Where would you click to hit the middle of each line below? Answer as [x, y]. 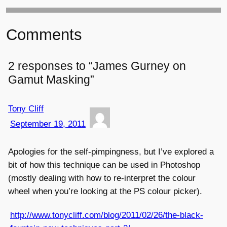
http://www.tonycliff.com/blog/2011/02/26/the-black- [107, 215]
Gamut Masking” [51, 80]
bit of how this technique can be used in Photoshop [104, 165]
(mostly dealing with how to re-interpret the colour [102, 178]
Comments [44, 35]
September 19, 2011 [48, 124]
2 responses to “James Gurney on [97, 66]
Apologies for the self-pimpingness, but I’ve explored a [111, 152]
